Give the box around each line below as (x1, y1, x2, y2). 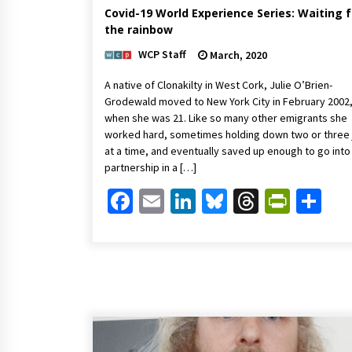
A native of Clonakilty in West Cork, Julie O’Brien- (104, 77, 332, 92)
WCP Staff (138, 46, 186, 61)
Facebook (133, 185, 233, 217)
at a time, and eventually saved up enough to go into (104, 143, 350, 158)
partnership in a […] (104, 159, 196, 174)
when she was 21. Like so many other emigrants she (104, 110, 347, 125)
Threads (258, 185, 345, 217)
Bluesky (227, 185, 310, 217)
